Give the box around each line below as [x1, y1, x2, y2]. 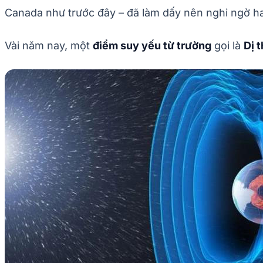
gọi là [211, 39, 244, 52]
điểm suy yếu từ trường [93, 39, 211, 52]
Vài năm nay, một [5, 39, 93, 52]
